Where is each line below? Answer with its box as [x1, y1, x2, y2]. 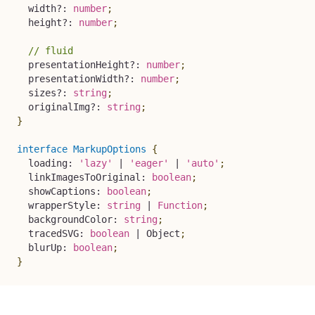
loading [17, 157, 67, 169]
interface [17, 143, 67, 155]
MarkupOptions [73, 143, 146, 155]
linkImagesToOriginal [17, 171, 141, 183]
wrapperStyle [17, 199, 96, 211]
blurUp [17, 241, 62, 253]
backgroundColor [17, 213, 112, 225]
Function [157, 199, 202, 211]
